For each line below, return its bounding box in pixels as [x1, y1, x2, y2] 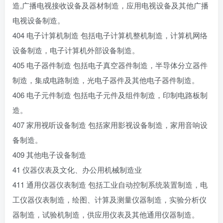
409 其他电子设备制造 [12, 149, 86, 160]
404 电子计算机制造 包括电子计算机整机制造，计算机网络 [12, 30, 208, 40]
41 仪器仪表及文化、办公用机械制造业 [12, 164, 142, 175]
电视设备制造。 [12, 15, 65, 25]
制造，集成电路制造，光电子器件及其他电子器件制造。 [12, 75, 199, 85]
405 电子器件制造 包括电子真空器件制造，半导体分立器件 [12, 60, 208, 70]
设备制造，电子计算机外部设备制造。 [12, 45, 139, 55]
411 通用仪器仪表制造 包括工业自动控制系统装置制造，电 [12, 179, 208, 190]
